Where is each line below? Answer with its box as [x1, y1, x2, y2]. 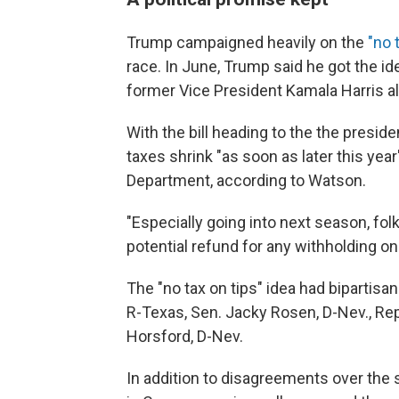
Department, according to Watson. [126, 171, 366, 190]
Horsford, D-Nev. [126, 327, 243, 346]
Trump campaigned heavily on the [126, 33, 368, 52]
